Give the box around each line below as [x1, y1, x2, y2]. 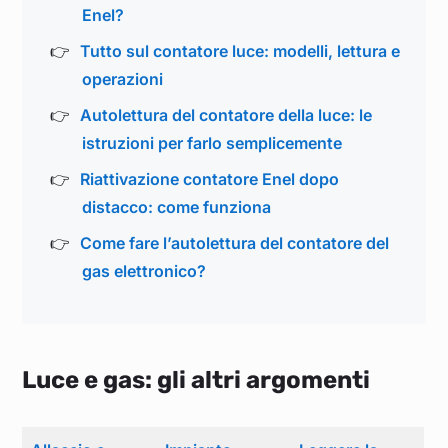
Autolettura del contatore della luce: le [80, 104, 372, 125]
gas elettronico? [82, 260, 207, 281]
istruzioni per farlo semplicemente [82, 132, 343, 153]
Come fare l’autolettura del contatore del [80, 232, 389, 253]
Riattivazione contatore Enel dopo [80, 168, 339, 189]
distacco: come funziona [82, 196, 272, 217]
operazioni [82, 68, 164, 89]
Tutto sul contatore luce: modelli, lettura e [80, 40, 400, 61]
